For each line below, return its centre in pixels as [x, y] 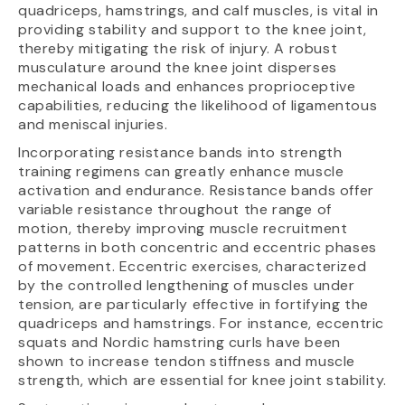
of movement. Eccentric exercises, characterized [193, 266]
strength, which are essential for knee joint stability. [203, 380]
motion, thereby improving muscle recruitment [183, 228]
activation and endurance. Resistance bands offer [196, 190]
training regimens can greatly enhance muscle [181, 171]
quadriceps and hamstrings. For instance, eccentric [202, 323]
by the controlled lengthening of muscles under [187, 285]
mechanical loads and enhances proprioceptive [187, 86]
